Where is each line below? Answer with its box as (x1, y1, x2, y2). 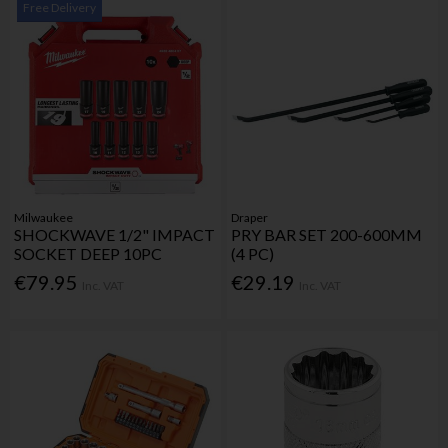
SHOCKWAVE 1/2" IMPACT (14, 225, 216, 245)
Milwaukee (14, 210, 74, 226)
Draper (231, 210, 269, 226)
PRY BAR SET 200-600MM (231, 225, 423, 245)
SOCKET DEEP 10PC (14, 244, 163, 264)
